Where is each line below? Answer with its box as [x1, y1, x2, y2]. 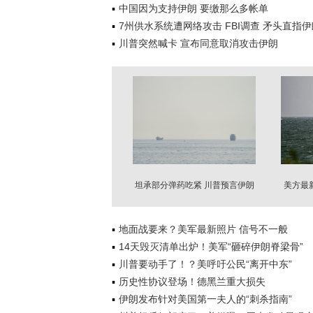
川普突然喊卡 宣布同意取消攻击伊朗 [119, 38, 278, 49]
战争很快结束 [169, 189, 219, 198]
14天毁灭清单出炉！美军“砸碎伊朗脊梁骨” [119, 241, 303, 252]
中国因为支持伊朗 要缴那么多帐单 [119, 3, 268, 14]
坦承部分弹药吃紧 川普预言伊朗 [134, 180, 254, 190]
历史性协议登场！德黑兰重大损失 [119, 276, 265, 287]
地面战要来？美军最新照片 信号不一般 [119, 224, 288, 235]
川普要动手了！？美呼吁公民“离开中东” [119, 259, 292, 270]
